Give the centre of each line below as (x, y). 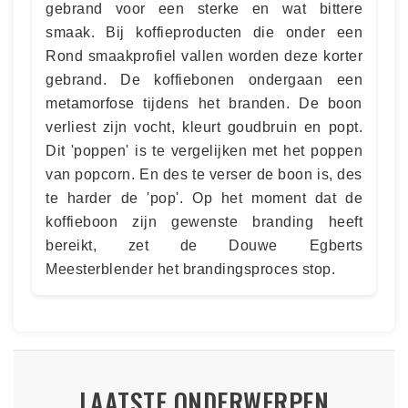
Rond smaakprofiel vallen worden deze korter (204, 56)
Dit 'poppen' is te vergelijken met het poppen (204, 150)
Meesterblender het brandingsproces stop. (190, 269)
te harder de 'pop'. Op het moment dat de (204, 198)
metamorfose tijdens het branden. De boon (204, 103)
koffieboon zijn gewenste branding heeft (204, 221)
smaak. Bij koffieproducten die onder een (204, 32)
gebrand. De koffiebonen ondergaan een (204, 79)
